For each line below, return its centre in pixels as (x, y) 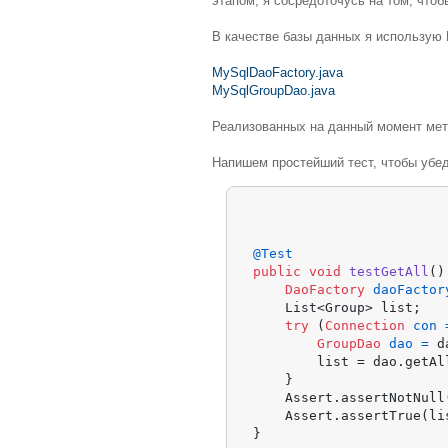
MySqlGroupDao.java (273, 91)
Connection (365, 325)
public (277, 271)
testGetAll (389, 271)
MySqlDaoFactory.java (277, 73)
